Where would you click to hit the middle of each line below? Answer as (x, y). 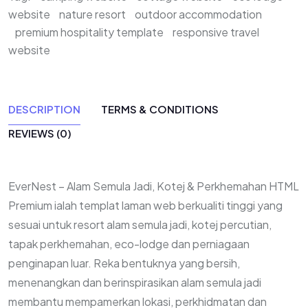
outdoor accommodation (198, 14)
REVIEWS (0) (40, 133)
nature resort (92, 14)
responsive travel (216, 32)
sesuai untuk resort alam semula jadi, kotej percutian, (140, 224)
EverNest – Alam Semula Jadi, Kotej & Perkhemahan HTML (154, 186)
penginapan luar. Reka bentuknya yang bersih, (124, 263)
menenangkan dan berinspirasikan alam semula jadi (135, 282)
